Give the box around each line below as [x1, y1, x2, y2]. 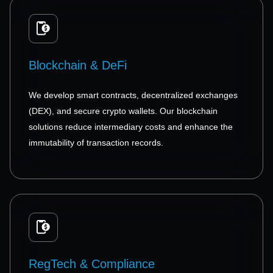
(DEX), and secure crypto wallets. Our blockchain [29, 105, 218, 116]
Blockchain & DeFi [29, 58, 127, 72]
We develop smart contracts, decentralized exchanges [29, 90, 238, 100]
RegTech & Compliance [29, 257, 155, 271]
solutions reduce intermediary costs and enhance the [29, 121, 233, 132]
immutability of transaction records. [29, 137, 163, 147]
